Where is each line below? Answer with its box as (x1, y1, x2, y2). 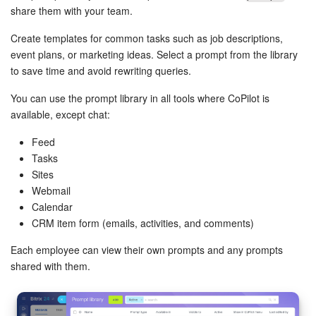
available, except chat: (11, 107, 110, 121)
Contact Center (47, 200, 123, 217)
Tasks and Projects (47, 97, 142, 113)
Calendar (32, 199, 73, 214)
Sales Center (47, 235, 113, 251)
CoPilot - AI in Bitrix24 (47, 62, 157, 78)
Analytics (47, 269, 93, 286)
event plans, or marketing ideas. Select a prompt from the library (11, 47, 298, 61)
